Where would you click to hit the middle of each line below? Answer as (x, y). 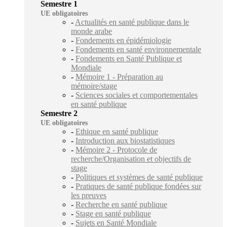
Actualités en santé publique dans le (132, 22)
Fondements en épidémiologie (123, 40)
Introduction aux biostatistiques (125, 140)
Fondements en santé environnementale (138, 49)
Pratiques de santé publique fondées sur (138, 186)
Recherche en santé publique (121, 204)
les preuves (89, 195)
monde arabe (91, 31)
